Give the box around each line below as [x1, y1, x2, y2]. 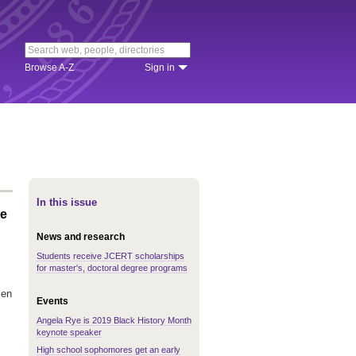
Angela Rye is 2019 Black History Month [37, 315, 192, 325]
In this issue [37, 196, 97, 208]
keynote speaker [37, 327, 102, 337]
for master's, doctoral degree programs [37, 263, 188, 273]
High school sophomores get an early [37, 345, 180, 354]
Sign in [145, 62, 175, 73]
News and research [37, 231, 125, 242]
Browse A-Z [25, 62, 74, 73]
